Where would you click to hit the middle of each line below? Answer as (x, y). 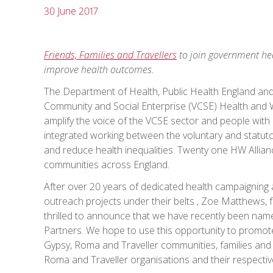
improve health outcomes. (99, 69)
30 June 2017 (71, 11)
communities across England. (107, 164)
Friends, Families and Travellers (110, 55)
